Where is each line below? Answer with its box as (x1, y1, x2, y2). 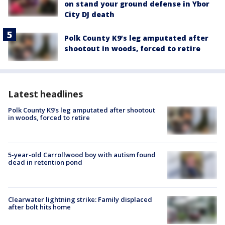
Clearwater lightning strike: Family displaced (8, 195, 152, 204)
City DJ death (64, 10, 115, 20)
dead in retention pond (8, 157, 82, 167)
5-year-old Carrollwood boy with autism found (8, 150, 156, 159)
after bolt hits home (8, 202, 71, 212)
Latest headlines (8, 87, 83, 100)
